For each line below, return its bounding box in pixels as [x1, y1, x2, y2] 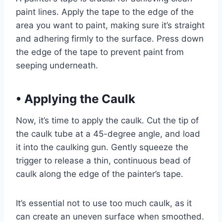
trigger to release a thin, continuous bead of [16, 156, 191, 166]
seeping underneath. [16, 60, 98, 70]
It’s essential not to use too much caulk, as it [16, 198, 192, 208]
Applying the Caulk [21, 92, 135, 106]
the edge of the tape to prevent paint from [16, 47, 184, 57]
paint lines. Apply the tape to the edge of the [16, 7, 194, 17]
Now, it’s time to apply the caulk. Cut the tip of [16, 115, 199, 125]
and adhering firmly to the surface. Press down [16, 34, 204, 44]
